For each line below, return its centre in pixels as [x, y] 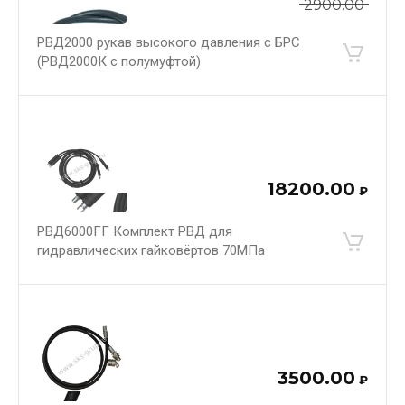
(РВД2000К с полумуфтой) [119, 61]
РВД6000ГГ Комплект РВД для [135, 231]
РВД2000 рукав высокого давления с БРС [169, 42]
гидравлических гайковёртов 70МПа [151, 250]
